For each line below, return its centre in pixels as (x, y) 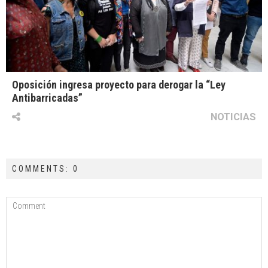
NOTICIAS (233, 117)
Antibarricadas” (47, 98)
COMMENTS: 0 (45, 169)
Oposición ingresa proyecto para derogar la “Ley (119, 85)
